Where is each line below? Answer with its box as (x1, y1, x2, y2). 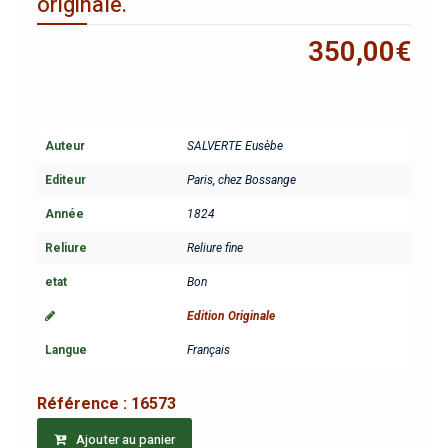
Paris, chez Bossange (186, 172, 296, 187)
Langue (44, 342, 87, 357)
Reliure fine (186, 240, 243, 255)
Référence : (36, 393, 131, 413)
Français (186, 342, 230, 357)
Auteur (44, 138, 85, 153)
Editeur (44, 172, 86, 187)
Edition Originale (186, 308, 275, 323)
